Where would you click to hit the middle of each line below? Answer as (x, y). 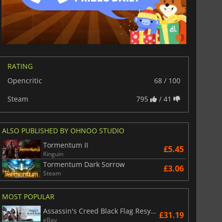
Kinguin (53, 154)
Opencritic (25, 80)
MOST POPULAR (28, 196)
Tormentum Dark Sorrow (84, 164)
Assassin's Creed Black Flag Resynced (153, 211)
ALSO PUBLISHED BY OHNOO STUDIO (63, 130)
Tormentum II (65, 145)
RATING (20, 66)
